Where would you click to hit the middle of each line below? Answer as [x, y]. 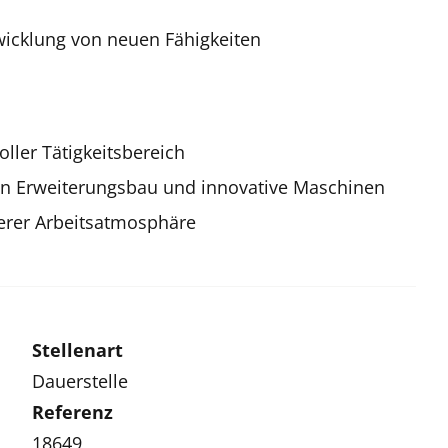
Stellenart [78, 349]
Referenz [73, 411]
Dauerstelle [80, 380]
